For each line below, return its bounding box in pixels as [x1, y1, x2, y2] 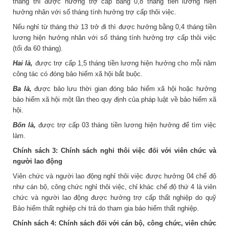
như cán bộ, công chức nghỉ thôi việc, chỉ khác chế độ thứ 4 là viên [13, 182, 216, 191]
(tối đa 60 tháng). [13, 44, 63, 52]
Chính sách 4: [13, 219, 57, 227]
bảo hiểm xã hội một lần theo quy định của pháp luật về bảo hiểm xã [13, 95, 216, 103]
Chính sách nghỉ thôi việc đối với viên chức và [58, 146, 217, 154]
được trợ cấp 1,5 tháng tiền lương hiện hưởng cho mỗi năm [33, 59, 217, 67]
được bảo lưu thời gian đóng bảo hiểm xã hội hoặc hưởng [31, 84, 217, 93]
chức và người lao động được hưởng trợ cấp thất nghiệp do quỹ [13, 193, 216, 201]
